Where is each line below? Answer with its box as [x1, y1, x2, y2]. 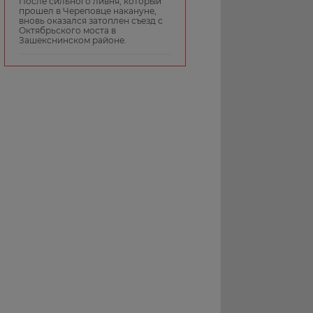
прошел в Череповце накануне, [19, 5, 156, 16]
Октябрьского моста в [19, 24, 116, 36]
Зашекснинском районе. [19, 34, 126, 45]
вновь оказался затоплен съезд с [19, 15, 163, 26]
